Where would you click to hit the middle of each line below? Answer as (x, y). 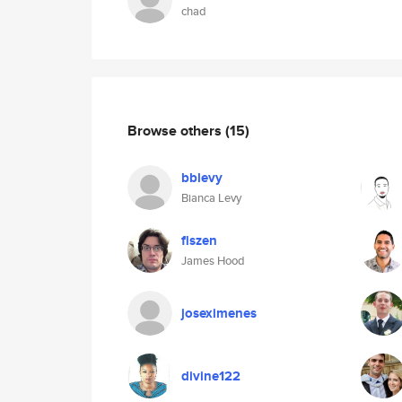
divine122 (211, 376)
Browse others (176, 130)
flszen (199, 240)
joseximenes (219, 313)
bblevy (202, 178)
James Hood (213, 261)
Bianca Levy (211, 198)
